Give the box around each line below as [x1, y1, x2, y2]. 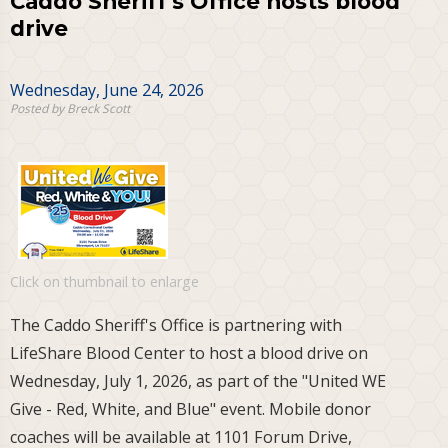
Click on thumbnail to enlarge [10, 272, 199, 292]
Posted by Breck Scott [10, 100, 130, 118]
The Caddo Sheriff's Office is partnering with [10, 314, 342, 337]
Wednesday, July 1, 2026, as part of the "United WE [10, 370, 386, 393]
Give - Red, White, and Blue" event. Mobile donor [10, 398, 371, 421]
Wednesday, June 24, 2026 [10, 79, 204, 102]
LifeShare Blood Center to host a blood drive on [10, 342, 368, 365]
